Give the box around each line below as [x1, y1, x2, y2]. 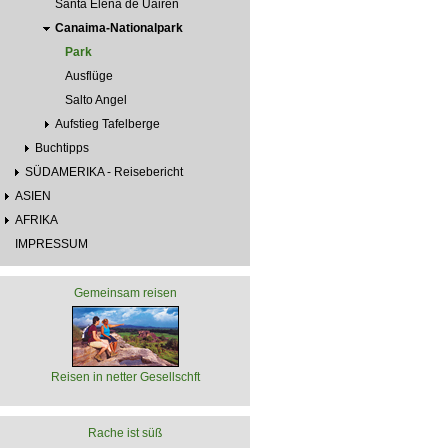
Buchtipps [35, 140, 89, 155]
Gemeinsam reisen [73, 285, 177, 300]
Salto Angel [65, 92, 127, 107]
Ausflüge [65, 68, 113, 83]
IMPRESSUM [15, 236, 88, 251]
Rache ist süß [88, 425, 162, 440]
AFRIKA [15, 212, 58, 227]
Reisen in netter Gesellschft [50, 369, 200, 384]
